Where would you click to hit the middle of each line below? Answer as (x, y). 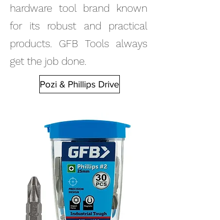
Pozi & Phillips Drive (80, 84)
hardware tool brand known (79, 8)
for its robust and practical (79, 26)
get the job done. (48, 61)
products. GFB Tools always (79, 43)
